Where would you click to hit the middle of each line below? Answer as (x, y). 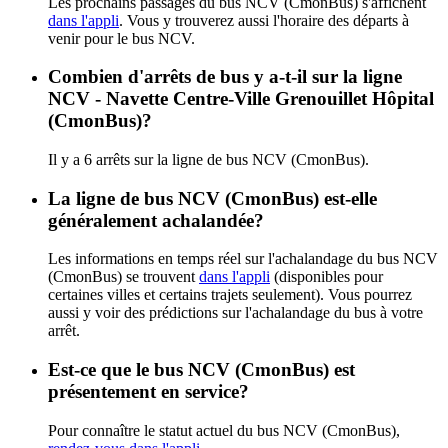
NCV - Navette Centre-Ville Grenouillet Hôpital (241, 99)
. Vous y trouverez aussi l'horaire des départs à (264, 20)
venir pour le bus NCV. (121, 38)
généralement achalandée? (156, 220)
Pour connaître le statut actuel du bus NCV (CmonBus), (224, 430)
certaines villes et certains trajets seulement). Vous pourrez (230, 295)
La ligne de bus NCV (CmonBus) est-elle (212, 198)
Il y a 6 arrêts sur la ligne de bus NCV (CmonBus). (208, 159)
